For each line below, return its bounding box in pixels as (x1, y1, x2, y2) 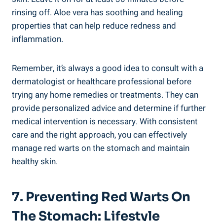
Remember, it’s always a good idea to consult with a (12, 62, 203, 74)
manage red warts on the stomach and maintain (12, 142, 189, 154)
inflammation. (12, 33, 63, 45)
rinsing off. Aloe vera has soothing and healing (12, 6, 183, 19)
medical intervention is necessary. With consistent (12, 115, 198, 128)
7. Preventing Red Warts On (12, 188, 190, 205)
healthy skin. (12, 155, 58, 168)
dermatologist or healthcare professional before (12, 75, 191, 88)
